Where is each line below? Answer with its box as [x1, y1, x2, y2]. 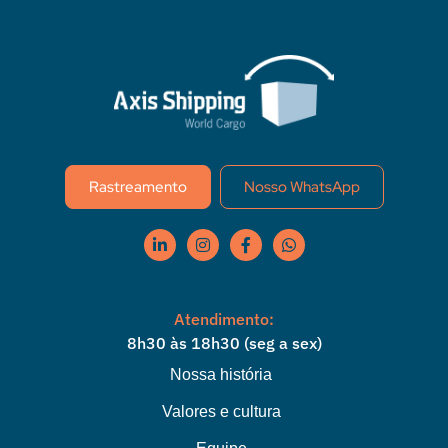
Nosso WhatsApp [243, 177, 360, 198]
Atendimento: [174, 309, 274, 330]
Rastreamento [88, 177, 187, 198]
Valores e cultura [161, 403, 281, 421]
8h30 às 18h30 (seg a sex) [126, 333, 322, 354]
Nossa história [170, 366, 272, 384]
